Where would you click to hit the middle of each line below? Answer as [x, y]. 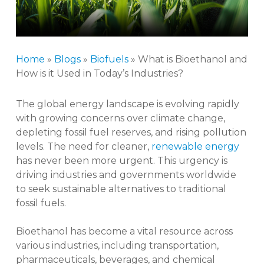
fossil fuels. [41, 203]
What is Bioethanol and [192, 60]
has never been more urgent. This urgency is [121, 161]
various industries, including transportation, [117, 246]
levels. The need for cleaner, [83, 147]
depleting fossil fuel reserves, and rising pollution [131, 133]
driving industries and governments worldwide [126, 175]
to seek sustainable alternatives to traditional [121, 189]
